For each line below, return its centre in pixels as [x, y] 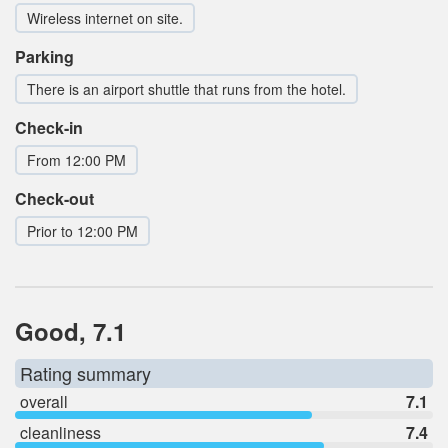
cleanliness [60, 432]
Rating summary [85, 372]
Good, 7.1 [70, 330]
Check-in [49, 127]
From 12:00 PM [76, 159]
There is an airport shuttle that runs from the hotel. [186, 88]
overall [44, 401]
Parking [44, 56]
